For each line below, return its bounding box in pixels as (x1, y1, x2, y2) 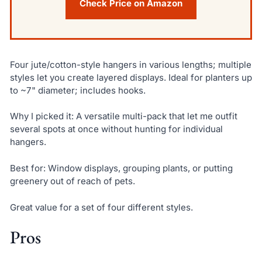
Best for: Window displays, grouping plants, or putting (9, 163, 233, 174)
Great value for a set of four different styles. (9, 201, 193, 213)
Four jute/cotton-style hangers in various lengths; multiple (9, 58, 251, 70)
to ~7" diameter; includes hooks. (9, 84, 146, 96)
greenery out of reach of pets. (9, 175, 135, 187)
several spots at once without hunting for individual (9, 123, 223, 135)
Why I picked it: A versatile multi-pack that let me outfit (9, 111, 237, 122)
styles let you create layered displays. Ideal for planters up (9, 71, 252, 83)
